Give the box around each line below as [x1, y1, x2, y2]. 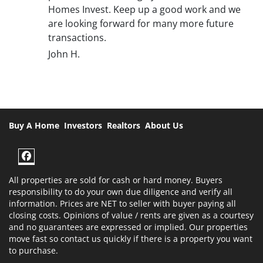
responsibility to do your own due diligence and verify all [9, 186, 232, 197]
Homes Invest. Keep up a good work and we [48, 3, 241, 16]
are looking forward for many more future [48, 17, 234, 31]
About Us [145, 119, 183, 131]
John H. [48, 48, 80, 61]
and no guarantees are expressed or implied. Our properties [9, 221, 248, 232]
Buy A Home [9, 119, 59, 131]
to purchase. [9, 245, 58, 256]
